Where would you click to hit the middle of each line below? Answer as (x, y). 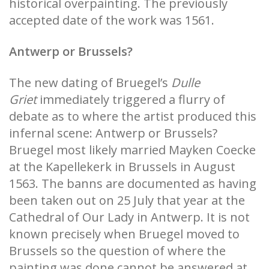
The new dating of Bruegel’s (90, 83)
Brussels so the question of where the (117, 251)
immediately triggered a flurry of (131, 100)
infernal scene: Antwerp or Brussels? (113, 133)
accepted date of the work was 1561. (112, 20)
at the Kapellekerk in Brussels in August (122, 167)
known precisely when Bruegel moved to (124, 234)
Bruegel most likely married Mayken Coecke (132, 150)
